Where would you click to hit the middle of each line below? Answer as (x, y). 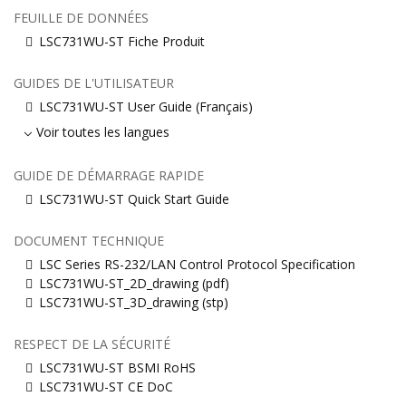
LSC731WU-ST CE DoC (106, 387)
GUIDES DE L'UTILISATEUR (94, 83)
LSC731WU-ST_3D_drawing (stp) (134, 303)
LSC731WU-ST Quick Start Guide (134, 199)
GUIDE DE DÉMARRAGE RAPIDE (109, 176)
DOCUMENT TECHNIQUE (89, 241)
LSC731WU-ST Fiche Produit (122, 42)
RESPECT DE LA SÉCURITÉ (92, 344)
